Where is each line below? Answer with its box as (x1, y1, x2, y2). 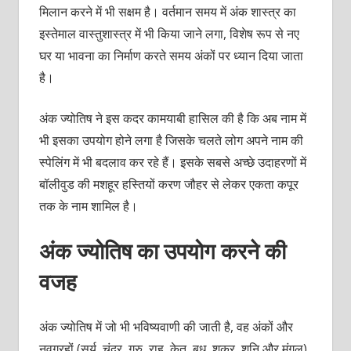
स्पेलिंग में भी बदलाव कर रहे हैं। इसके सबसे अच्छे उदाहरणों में (38, 153, 306, 171)
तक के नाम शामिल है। (38, 197, 141, 215)
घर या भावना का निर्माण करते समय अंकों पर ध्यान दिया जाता (38, 46, 303, 64)
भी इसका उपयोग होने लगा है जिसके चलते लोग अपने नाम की (38, 131, 303, 149)
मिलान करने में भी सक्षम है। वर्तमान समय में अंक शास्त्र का (38, 2, 296, 20)
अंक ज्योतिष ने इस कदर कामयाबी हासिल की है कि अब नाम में (38, 109, 306, 127)
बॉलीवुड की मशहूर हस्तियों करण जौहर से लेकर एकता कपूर (38, 175, 299, 193)
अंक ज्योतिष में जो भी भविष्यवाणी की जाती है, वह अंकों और (38, 317, 293, 335)
